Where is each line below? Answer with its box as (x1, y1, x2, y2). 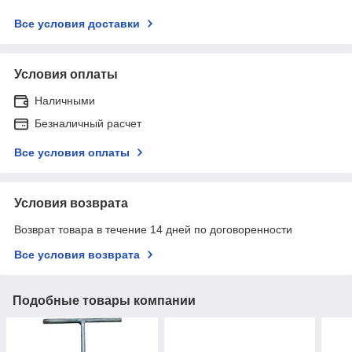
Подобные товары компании (13, 293, 196, 307)
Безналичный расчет (35, 116, 141, 130)
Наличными (35, 93, 95, 107)
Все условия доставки (14, 16, 140, 30)
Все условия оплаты (14, 145, 130, 159)
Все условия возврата (14, 247, 140, 261)
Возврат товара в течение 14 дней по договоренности (14, 222, 292, 236)
